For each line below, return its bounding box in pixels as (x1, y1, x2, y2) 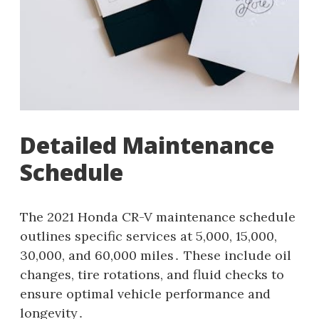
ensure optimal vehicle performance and (20, 285, 271, 302)
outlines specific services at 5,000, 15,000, (20, 227, 277, 244)
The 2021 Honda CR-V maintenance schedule (20, 208, 296, 225)
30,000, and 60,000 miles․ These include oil (20, 246, 291, 263)
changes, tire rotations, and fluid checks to (20, 266, 284, 283)
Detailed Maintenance (20, 129, 274, 160)
